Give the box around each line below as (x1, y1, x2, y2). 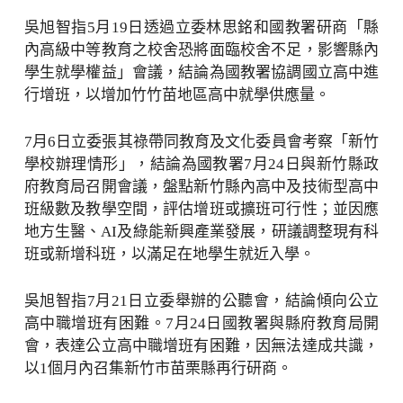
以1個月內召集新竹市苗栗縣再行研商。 (23, 360, 292, 377)
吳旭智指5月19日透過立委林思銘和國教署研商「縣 (23, 19, 380, 36)
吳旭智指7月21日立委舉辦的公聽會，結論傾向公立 (23, 292, 380, 309)
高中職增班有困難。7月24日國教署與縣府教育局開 (23, 315, 380, 332)
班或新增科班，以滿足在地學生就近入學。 (23, 246, 315, 263)
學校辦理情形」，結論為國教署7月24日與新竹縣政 (23, 156, 380, 173)
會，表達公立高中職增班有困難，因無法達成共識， (23, 337, 380, 354)
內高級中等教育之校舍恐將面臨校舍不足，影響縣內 (23, 41, 380, 58)
